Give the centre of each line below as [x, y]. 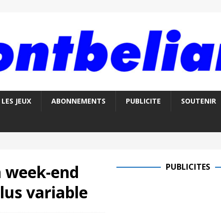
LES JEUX [16, 101]
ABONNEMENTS [78, 101]
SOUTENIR [198, 101]
